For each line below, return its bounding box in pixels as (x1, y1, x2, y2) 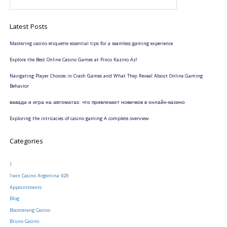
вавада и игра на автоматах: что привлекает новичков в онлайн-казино (9, 98, 185, 107)
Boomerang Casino (9, 206, 50, 215)
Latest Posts (9, 21, 48, 33)
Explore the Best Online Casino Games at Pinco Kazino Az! (9, 56, 137, 64)
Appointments (9, 183, 42, 192)
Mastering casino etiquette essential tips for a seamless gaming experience (9, 40, 173, 48)
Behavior (9, 82, 29, 91)
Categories (9, 136, 43, 147)
